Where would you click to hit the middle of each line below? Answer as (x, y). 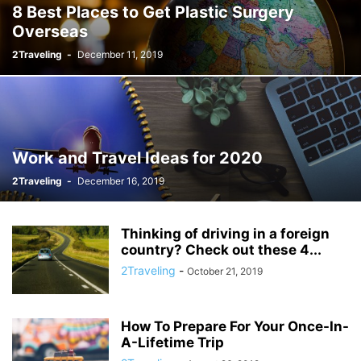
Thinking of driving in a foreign (225, 234)
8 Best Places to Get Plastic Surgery (153, 12)
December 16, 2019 (121, 181)
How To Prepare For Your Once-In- (235, 326)
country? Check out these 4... (221, 250)
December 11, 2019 (120, 54)
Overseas (50, 31)
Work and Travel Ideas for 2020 (137, 158)
